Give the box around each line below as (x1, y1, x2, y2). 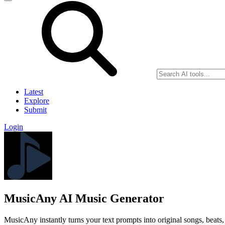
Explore (24, 96, 49, 105)
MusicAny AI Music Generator (4, 191, 164, 205)
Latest (24, 87, 43, 96)
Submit (24, 105, 47, 114)
